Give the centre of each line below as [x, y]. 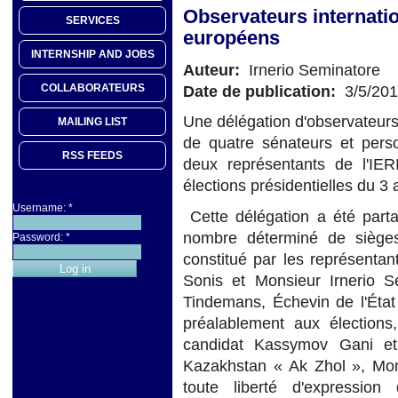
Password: [39, 238]
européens [231, 37]
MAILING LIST [92, 122]
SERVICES [92, 21]
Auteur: [214, 70]
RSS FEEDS [92, 156]
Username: [40, 208]
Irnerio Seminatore [312, 70]
